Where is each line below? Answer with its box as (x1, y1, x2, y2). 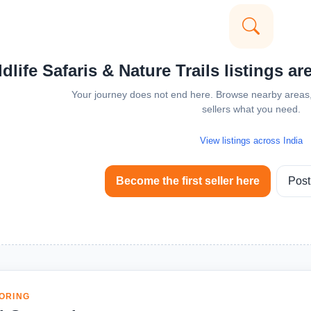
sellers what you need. (201, 103, 301, 115)
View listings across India (199, 135, 303, 146)
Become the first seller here (115, 175, 260, 187)
